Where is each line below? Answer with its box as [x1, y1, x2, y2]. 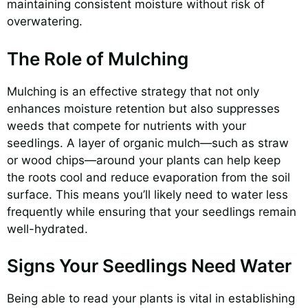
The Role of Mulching [7, 47, 188, 69]
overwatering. [7, 14, 82, 29]
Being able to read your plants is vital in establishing [7, 291, 295, 306]
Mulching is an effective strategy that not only [7, 84, 259, 98]
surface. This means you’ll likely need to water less [7, 187, 288, 201]
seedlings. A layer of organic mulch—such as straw [7, 135, 289, 150]
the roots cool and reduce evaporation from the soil [7, 170, 290, 184]
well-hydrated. [7, 221, 88, 236]
